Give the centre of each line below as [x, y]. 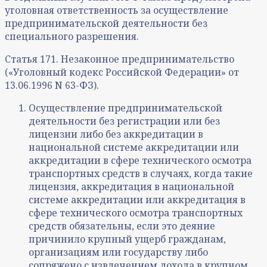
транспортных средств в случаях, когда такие [141, 174]
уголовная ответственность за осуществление [117, 10]
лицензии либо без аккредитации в [116, 134]
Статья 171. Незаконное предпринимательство [119, 59]
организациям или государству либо [118, 252]
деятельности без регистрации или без [124, 121]
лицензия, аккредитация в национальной [131, 187]
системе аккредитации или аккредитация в [137, 200]
